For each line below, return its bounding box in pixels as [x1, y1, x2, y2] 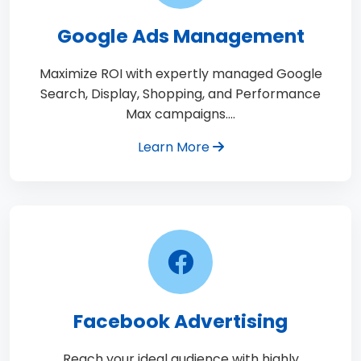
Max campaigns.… [126, 105, 235, 123]
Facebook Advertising [73, 308, 288, 334]
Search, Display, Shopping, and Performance [40, 85, 321, 103]
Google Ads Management [56, 23, 305, 49]
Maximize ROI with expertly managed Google [39, 64, 322, 83]
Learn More [137, 138, 213, 156]
